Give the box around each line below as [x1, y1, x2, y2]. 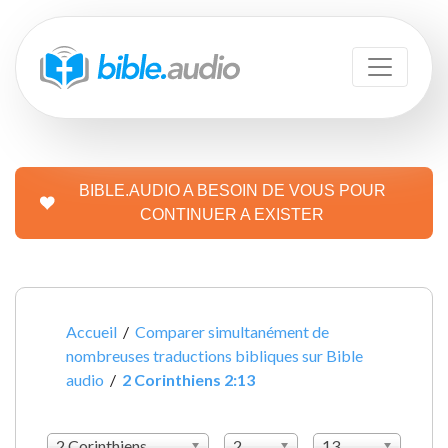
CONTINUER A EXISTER [140, 205, 324, 223]
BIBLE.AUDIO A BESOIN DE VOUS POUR [78, 181, 386, 199]
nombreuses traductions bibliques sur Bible [66, 345, 364, 365]
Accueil [66, 321, 118, 341]
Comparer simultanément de [135, 321, 330, 341]
